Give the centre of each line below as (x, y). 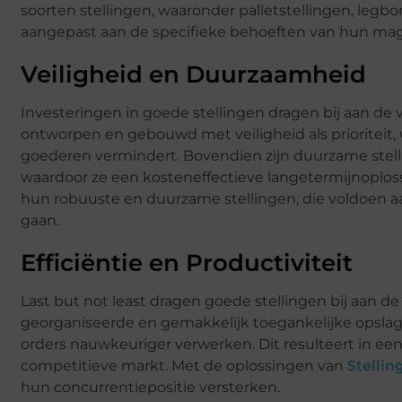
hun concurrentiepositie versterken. (150, 387)
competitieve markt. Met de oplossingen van (184, 365)
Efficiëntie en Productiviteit (187, 262)
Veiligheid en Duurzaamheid (193, 74)
